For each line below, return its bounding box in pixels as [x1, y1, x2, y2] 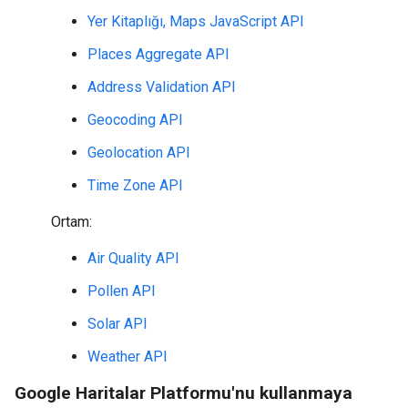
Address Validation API [87, 78, 236, 96]
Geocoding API [87, 111, 183, 128]
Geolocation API [87, 144, 190, 161]
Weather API [87, 348, 168, 365]
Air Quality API [87, 250, 179, 267]
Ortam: [51, 213, 92, 230]
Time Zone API [87, 177, 183, 194]
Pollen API [87, 282, 156, 300]
